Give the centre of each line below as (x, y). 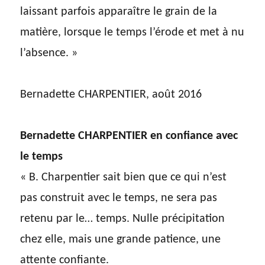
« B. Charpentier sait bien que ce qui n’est (124, 178)
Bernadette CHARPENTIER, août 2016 (111, 95)
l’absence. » (49, 54)
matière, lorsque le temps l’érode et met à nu (132, 33)
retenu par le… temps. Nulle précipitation (123, 219)
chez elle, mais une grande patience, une (121, 240)
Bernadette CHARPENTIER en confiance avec (129, 136)
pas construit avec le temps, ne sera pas (119, 198)
